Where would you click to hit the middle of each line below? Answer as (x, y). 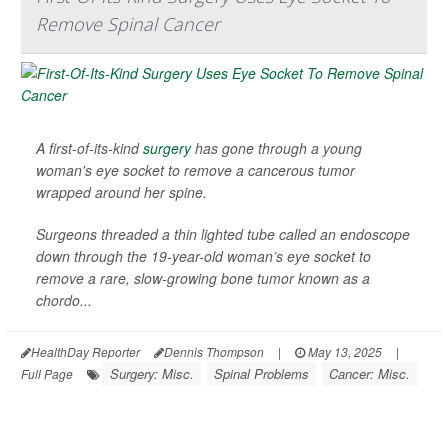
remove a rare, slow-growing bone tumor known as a (203, 277)
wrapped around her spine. (121, 191)
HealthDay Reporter (85, 351)
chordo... (64, 299)
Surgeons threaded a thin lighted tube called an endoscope (223, 233)
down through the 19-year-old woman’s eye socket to (203, 255)
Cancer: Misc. (369, 373)
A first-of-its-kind (89, 147)
